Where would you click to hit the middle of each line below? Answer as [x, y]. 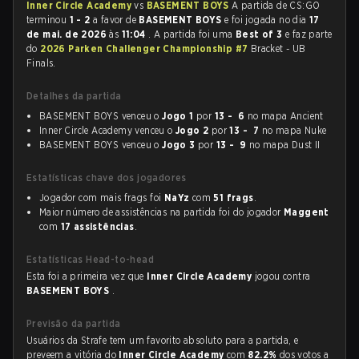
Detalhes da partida [74, 96]
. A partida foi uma [192, 34]
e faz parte [309, 34]
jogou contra [282, 276]
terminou [48, 20]
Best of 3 [261, 34]
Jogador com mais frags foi [102, 198]
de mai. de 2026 [68, 34]
